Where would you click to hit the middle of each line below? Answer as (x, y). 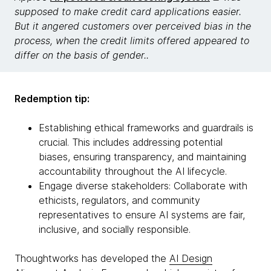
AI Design (191, 258)
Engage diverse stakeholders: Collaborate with (143, 186)
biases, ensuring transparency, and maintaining (142, 157)
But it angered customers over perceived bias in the (133, 26)
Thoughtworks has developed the (92, 258)
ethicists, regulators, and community (119, 200)
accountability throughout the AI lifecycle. (133, 171)
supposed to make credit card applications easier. (128, 11)
